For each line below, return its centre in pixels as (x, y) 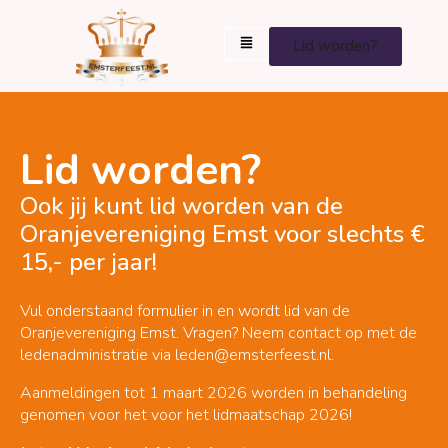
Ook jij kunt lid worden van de (181, 206)
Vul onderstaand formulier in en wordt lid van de (185, 311)
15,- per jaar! (88, 262)
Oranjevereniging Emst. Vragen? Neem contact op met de (218, 333)
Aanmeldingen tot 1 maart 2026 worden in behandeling (213, 393)
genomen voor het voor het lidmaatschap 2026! (186, 415)
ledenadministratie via (97, 355)
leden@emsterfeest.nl (253, 355)
